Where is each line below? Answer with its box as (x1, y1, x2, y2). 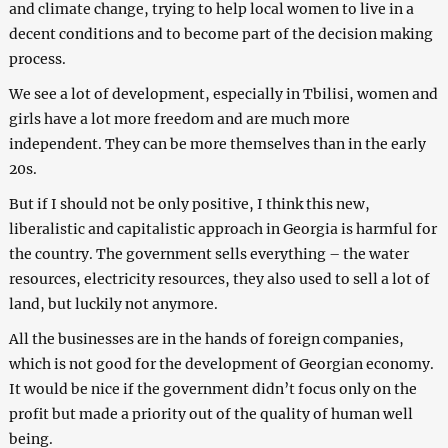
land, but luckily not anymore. (8, 295, 218, 314)
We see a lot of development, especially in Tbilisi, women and (8, 85, 438, 104)
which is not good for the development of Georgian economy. (8, 355, 434, 374)
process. (8, 50, 66, 69)
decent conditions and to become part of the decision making (8, 25, 433, 44)
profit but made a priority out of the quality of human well (8, 405, 413, 424)
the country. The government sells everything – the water (8, 245, 409, 264)
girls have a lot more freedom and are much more (8, 110, 350, 129)
